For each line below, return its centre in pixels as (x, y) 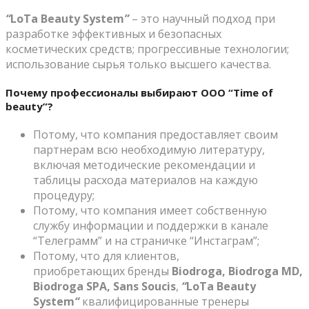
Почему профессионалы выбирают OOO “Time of (139, 92)
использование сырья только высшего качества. (138, 64)
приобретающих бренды (102, 271)
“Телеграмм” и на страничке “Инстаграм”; (146, 240)
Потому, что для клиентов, (106, 256)
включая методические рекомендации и (144, 165)
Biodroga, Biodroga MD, (237, 271)
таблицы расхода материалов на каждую (146, 180)
